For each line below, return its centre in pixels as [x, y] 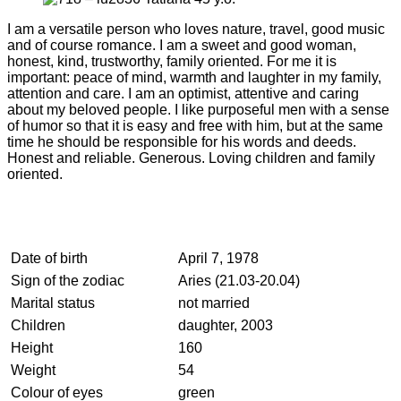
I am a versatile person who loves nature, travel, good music [196, 29]
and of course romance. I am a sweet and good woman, [182, 45]
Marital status [53, 303]
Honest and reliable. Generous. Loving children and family [191, 158]
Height [32, 347]
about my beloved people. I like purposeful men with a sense [198, 109]
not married [214, 303]
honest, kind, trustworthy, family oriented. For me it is [172, 61]
